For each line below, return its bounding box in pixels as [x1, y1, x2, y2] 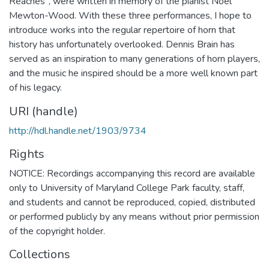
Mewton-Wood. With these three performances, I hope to [9, 8, 252, 22]
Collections [9, 246, 70, 262]
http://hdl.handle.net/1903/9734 [9, 124, 147, 138]
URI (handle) [9, 103, 78, 119]
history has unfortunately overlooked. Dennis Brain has [9, 37, 235, 51]
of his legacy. [9, 80, 62, 94]
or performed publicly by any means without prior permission [9, 210, 259, 223]
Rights [9, 145, 44, 162]
